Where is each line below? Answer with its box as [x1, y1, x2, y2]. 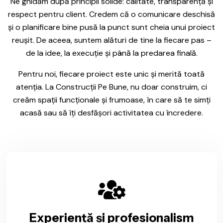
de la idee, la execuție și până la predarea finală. [25, 47, 198, 58]
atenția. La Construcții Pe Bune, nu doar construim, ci [16, 81, 207, 92]
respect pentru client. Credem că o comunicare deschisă [8, 8, 215, 19]
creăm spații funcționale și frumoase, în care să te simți [12, 94, 211, 105]
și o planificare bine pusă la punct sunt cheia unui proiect [8, 21, 215, 32]
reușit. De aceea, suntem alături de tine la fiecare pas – [11, 34, 212, 45]
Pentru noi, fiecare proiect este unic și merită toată [18, 68, 205, 79]
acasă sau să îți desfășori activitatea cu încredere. [20, 107, 203, 118]
